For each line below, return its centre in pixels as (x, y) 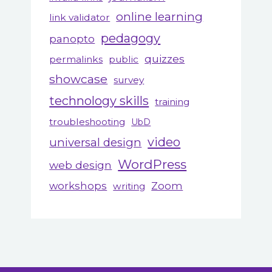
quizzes (165, 58)
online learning (160, 16)
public (124, 59)
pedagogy (131, 38)
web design (81, 165)
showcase (79, 79)
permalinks (76, 59)
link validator (80, 17)
